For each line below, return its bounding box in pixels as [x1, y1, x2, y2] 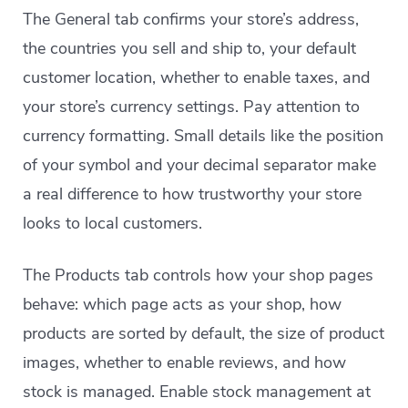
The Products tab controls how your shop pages [23, 264, 374, 286]
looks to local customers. [23, 212, 203, 234]
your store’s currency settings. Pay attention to [23, 96, 361, 117]
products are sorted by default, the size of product [23, 322, 385, 344]
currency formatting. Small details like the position [23, 125, 384, 147]
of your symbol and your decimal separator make [23, 154, 377, 176]
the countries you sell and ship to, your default [23, 37, 357, 59]
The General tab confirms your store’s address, [23, 8, 360, 30]
